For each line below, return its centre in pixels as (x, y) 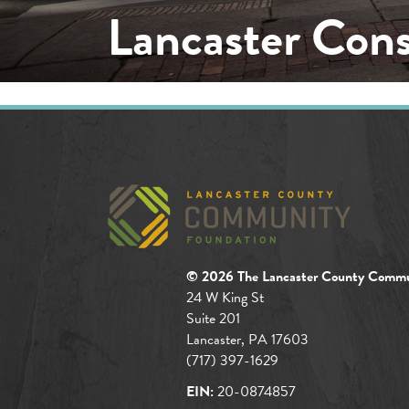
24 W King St (225, 298)
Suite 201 (213, 319)
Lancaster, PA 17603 (247, 340)
